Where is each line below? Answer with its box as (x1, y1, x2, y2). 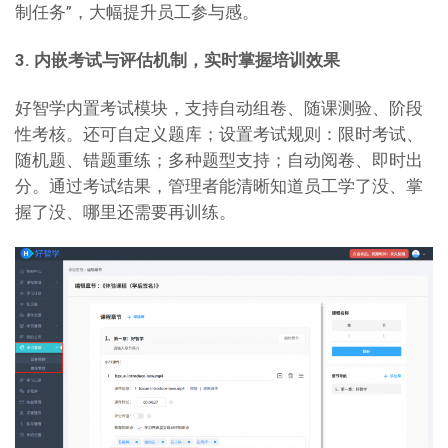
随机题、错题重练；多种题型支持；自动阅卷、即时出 (15, 150, 423, 171)
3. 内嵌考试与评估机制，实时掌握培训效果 (15, 50, 340, 71)
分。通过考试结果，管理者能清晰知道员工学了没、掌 (15, 176, 423, 197)
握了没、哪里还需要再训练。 (15, 202, 236, 223)
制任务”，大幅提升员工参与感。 (15, 2, 259, 23)
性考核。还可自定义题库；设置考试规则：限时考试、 (15, 124, 423, 145)
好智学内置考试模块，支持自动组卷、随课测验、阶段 (15, 98, 423, 119)
